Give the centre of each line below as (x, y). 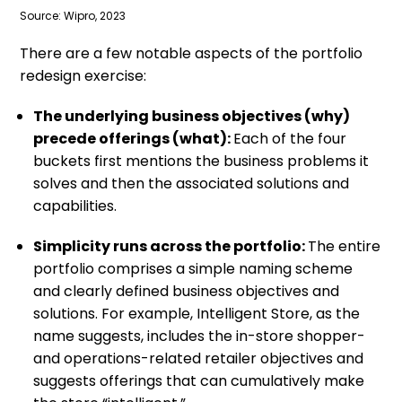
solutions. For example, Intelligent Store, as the (197, 314)
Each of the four (290, 139)
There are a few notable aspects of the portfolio (192, 54)
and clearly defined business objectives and (187, 292)
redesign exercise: (83, 76)
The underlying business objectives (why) (192, 117)
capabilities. (75, 206)
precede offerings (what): (134, 139)
